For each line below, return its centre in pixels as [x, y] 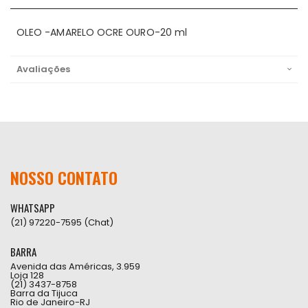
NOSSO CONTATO [64, 177]
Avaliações [43, 69]
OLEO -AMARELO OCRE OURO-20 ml [102, 32]
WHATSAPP [33, 208]
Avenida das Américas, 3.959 [75, 266]
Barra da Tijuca [44, 293]
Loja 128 [27, 275]
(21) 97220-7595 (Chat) [62, 222]
